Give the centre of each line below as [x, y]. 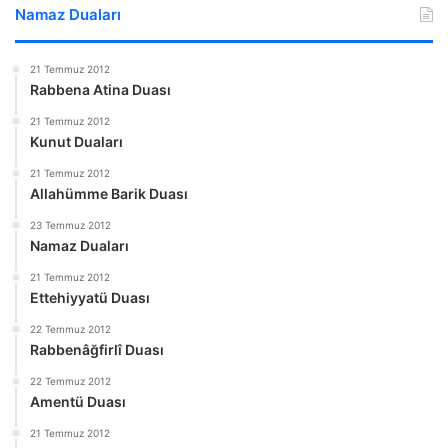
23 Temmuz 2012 [70, 224]
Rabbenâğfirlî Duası [97, 349]
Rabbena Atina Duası [100, 89]
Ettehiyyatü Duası [90, 297]
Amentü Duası [78, 401]
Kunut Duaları [76, 141]
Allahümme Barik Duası [109, 193]
